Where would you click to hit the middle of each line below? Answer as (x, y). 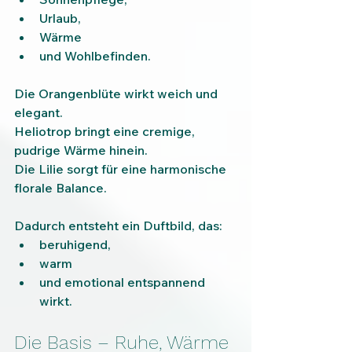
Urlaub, (60, 18)
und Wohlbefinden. (95, 56)
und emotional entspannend (124, 282)
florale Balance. (60, 188)
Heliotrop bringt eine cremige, (106, 132)
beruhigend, (75, 245)
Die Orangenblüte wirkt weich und (117, 94)
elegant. (38, 113)
